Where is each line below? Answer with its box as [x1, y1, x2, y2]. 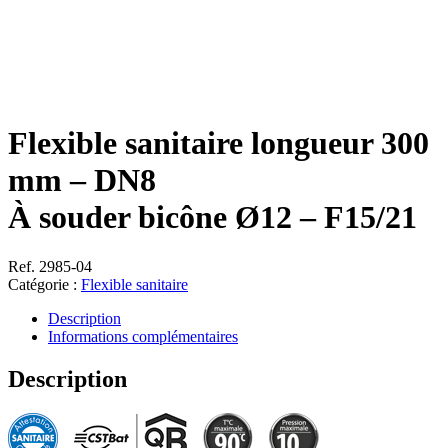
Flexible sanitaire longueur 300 [8, 125, 429, 162]
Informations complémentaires [48, 327, 238, 345]
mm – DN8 [8, 162, 156, 199]
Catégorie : [8, 275, 81, 293]
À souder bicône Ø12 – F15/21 [8, 199, 417, 236]
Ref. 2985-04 [8, 257, 92, 275]
